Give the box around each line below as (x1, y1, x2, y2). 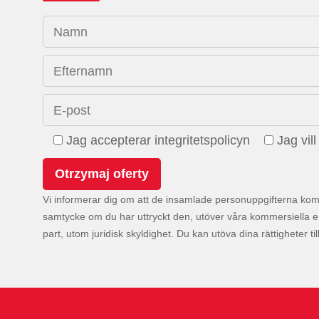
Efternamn (53, 63, 113, 78)
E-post (53, 103, 90, 117)
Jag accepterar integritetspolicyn (66, 132, 250, 147)
